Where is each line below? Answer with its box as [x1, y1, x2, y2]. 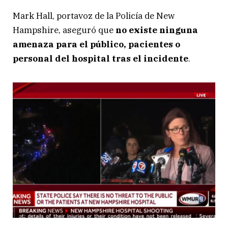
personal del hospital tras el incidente [13, 53, 188, 65]
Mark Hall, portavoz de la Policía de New [13, 10, 175, 22]
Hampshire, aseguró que [13, 24, 113, 36]
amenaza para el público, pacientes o [13, 39, 180, 50]
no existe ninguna [113, 24, 198, 36]
